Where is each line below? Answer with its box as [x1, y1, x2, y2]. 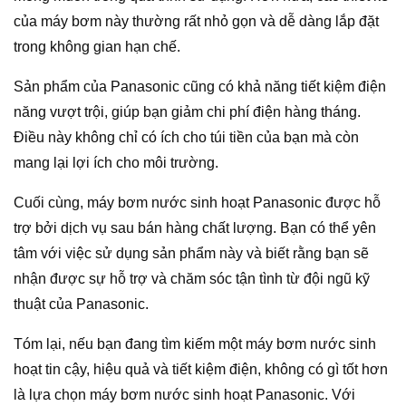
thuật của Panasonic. [14, 296, 149, 313]
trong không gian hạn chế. [14, 39, 180, 55]
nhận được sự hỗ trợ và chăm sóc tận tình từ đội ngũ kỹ [14, 271, 370, 287]
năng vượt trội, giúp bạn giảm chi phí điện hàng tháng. [14, 104, 361, 121]
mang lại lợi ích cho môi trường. [14, 155, 218, 171]
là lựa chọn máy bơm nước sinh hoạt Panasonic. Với [14, 387, 355, 403]
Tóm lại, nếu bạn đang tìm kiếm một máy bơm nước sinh [14, 336, 376, 353]
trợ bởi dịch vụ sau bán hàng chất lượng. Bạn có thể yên [14, 220, 376, 237]
